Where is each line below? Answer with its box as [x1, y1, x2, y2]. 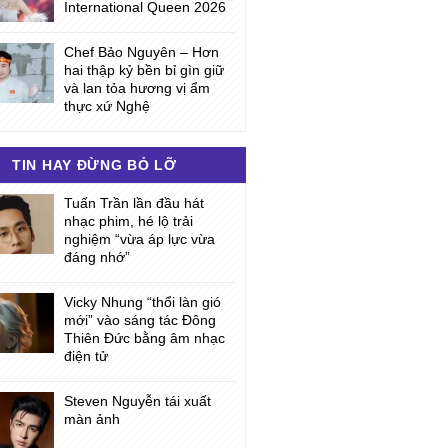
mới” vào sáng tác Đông [63, 312, 216, 328]
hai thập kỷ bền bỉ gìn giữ [63, 62, 224, 78]
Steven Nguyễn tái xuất [63, 393, 211, 409]
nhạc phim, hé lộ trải [63, 213, 193, 229]
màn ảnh [63, 411, 120, 427]
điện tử [63, 348, 108, 364]
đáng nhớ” [63, 249, 130, 265]
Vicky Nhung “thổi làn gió [63, 294, 221, 310]
